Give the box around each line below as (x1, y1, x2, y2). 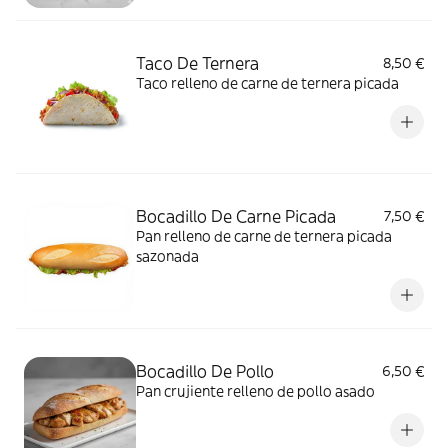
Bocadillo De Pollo (136, 360, 274, 381)
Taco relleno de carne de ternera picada (136, 73, 399, 92)
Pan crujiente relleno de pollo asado (136, 381, 375, 400)
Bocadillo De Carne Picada (136, 205, 336, 226)
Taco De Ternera (136, 52, 259, 73)
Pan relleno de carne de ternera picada (136, 226, 392, 245)
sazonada (136, 246, 199, 265)
